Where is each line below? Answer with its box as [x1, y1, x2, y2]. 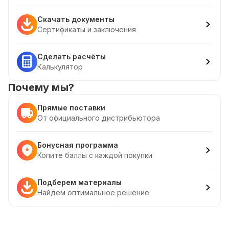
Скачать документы [37, 15, 114, 24]
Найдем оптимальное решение [37, 188, 149, 197]
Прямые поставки [37, 103, 105, 112]
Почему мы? [8, 81, 74, 94]
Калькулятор [37, 62, 83, 71]
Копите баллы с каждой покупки [37, 151, 152, 159]
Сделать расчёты [37, 52, 106, 61]
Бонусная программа [37, 141, 118, 149]
